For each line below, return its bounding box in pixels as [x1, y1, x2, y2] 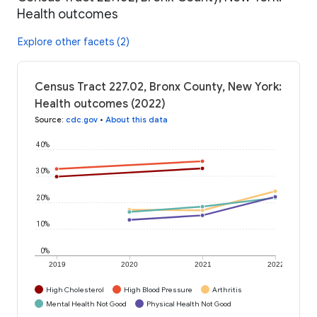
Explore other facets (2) [18, 35, 129, 48]
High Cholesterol [46, 284, 104, 294]
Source [35, 114, 62, 125]
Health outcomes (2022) [35, 96, 166, 111]
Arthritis [212, 284, 242, 294]
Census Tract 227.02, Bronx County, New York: [35, 79, 282, 94]
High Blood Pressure [124, 284, 192, 294]
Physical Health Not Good [146, 299, 231, 309]
